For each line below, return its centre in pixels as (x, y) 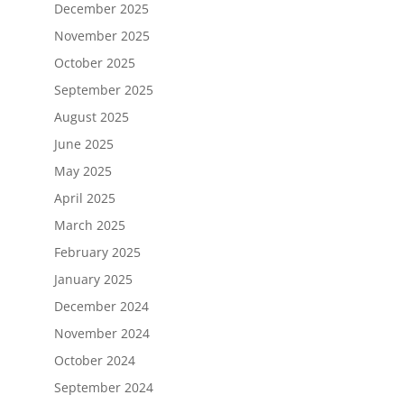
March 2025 (89, 225)
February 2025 (97, 252)
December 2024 (101, 306)
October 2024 (94, 360)
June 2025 (83, 143)
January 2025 (93, 279)
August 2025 (91, 116)
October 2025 (94, 62)
